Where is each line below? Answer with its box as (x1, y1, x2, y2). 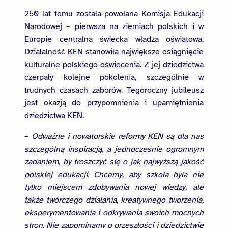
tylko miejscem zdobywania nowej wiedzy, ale (24, 182, 204, 193)
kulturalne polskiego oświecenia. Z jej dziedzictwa (24, 60, 204, 70)
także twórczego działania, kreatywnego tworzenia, (24, 195, 204, 206)
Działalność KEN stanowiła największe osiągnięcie (24, 47, 204, 58)
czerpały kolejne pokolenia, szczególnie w (24, 72, 204, 83)
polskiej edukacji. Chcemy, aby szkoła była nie (24, 169, 204, 180)
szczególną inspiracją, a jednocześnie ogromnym (24, 144, 204, 155)
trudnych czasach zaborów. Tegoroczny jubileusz (24, 85, 204, 96)
